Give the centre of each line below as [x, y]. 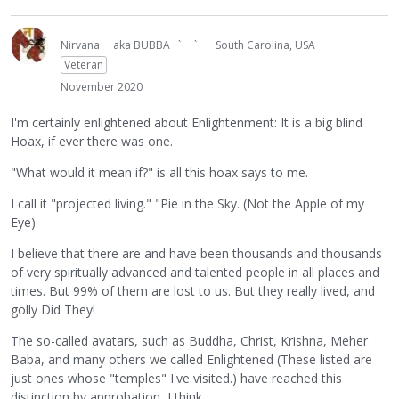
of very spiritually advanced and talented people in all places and [195, 273]
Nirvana [80, 45]
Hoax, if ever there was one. [92, 142]
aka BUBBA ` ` [158, 45]
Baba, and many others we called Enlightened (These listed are [191, 360]
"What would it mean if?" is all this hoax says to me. [159, 173]
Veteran [84, 64]
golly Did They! [53, 310]
